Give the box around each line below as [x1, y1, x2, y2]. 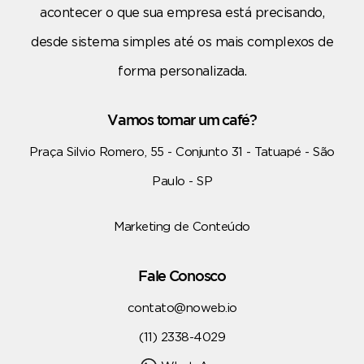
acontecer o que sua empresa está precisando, [40, 4, 324, 21]
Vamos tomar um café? [107, 111, 257, 128]
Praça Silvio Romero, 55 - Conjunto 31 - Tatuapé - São [29, 144, 335, 160]
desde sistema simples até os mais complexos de [31, 33, 333, 50]
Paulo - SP [152, 173, 212, 189]
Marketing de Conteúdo [114, 219, 250, 235]
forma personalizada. [118, 63, 246, 80]
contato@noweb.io [127, 300, 237, 316]
